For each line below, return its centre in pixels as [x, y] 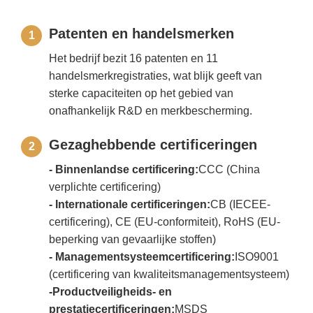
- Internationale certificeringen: [130, 204]
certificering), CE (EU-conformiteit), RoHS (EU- [165, 221]
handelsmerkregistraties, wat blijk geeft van [156, 75]
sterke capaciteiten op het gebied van [141, 93]
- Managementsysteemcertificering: [142, 256]
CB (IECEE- [241, 204]
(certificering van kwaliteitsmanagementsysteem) [169, 274]
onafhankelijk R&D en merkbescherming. [151, 110]
